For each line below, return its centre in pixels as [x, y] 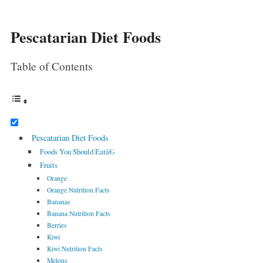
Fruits [48, 165]
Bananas [59, 202]
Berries [57, 225]
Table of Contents [51, 66]
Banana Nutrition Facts [79, 214]
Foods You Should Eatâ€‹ [77, 152]
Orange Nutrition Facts [79, 190]
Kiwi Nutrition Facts [75, 249]
